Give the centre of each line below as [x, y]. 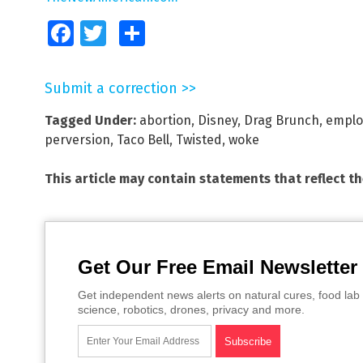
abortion [165, 120]
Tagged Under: [90, 120]
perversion [77, 139]
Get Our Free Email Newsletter [218, 267]
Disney [218, 120]
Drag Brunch [282, 120]
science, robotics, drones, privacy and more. [191, 309]
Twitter [120, 33]
